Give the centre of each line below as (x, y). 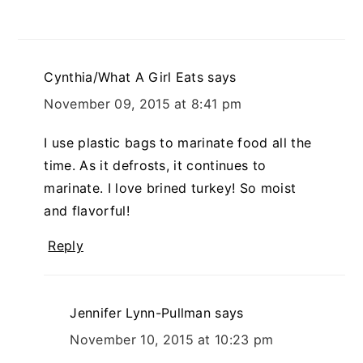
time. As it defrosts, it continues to (155, 165)
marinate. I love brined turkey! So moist (170, 188)
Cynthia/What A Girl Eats (124, 77)
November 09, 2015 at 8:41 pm (143, 103)
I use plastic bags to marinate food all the (178, 142)
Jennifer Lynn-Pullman (141, 312)
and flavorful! (87, 210)
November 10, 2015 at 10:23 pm (172, 339)
